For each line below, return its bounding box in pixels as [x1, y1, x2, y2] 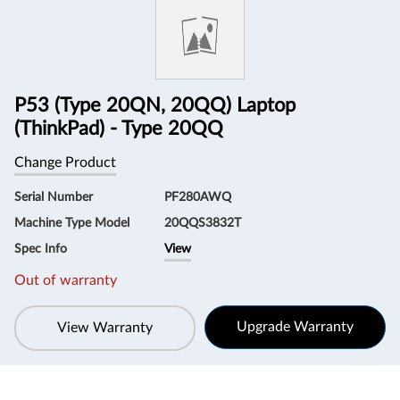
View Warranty [57, 321, 153, 335]
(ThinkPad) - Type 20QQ [14, 119, 223, 138]
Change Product [14, 155, 116, 170]
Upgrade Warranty [237, 320, 354, 334]
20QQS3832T [164, 217, 241, 229]
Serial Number [14, 191, 93, 204]
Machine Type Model [14, 217, 129, 229]
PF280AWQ [164, 191, 231, 204]
